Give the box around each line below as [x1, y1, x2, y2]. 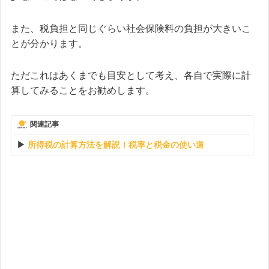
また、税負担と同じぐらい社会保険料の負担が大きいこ [11, 23, 251, 34]
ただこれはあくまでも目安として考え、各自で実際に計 [11, 70, 251, 81]
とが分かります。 [11, 38, 88, 49]
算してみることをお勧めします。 [11, 85, 155, 96]
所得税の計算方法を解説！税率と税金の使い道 [28, 139, 204, 150]
